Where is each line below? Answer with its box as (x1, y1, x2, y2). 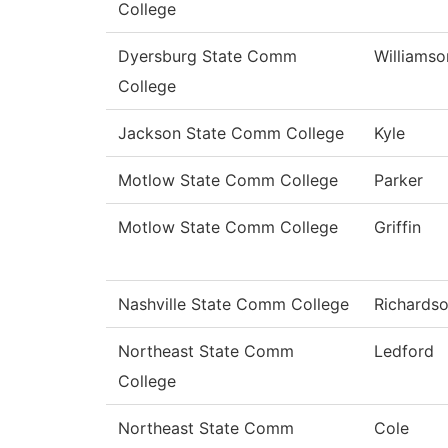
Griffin (374, 217, 421, 238)
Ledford (374, 341, 434, 362)
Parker (374, 170, 423, 191)
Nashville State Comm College (118, 294, 349, 315)
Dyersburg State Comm (118, 46, 297, 67)
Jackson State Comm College (118, 123, 344, 144)
